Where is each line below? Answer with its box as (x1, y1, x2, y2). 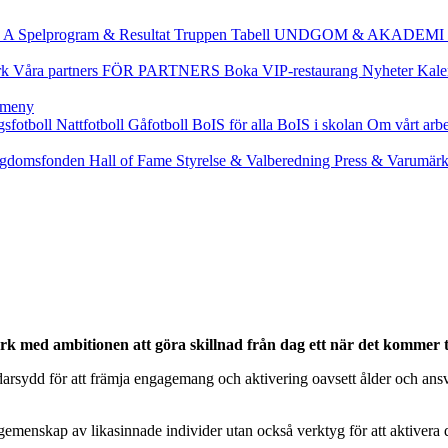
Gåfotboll (128, 116, 192, 133)
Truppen (174, 26, 231, 43)
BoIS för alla (192, 116, 277, 133)
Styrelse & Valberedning (176, 152, 334, 169)
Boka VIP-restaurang (224, 62, 362, 79)
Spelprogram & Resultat (18, 26, 174, 43)
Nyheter (362, 62, 417, 79)
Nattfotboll (56, 116, 128, 133)
